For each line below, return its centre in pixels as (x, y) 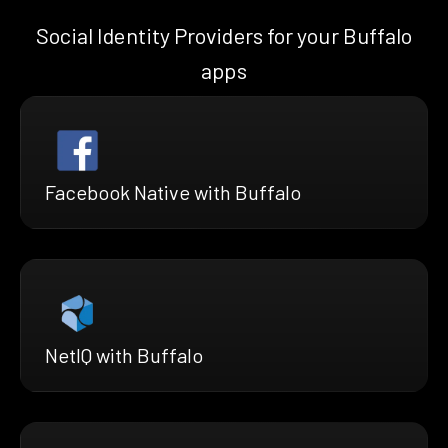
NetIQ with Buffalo (124, 355)
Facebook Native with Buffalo (173, 192)
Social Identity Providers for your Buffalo (224, 35)
